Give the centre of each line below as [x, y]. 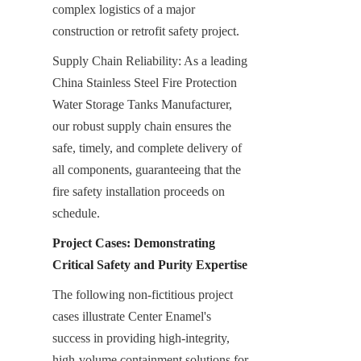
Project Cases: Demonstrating [134, 243]
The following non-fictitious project [143, 294]
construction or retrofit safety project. [146, 31]
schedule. [76, 213]
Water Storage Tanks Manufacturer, [142, 104]
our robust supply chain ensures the [142, 126]
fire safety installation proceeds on [139, 191]
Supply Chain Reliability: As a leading [150, 60]
